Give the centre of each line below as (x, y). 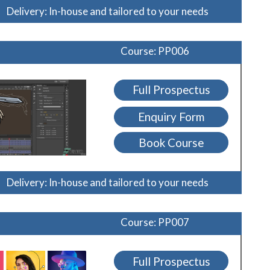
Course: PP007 (155, 222)
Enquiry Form (171, 117)
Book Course (171, 143)
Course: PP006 (155, 51)
